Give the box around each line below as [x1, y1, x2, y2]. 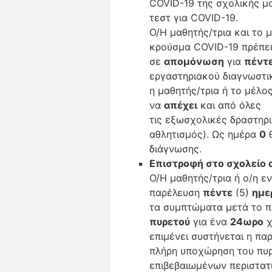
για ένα [190, 216, 230, 228]
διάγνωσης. [149, 143, 202, 155]
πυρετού [149, 216, 190, 228]
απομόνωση [164, 55, 224, 67]
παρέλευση [149, 186, 203, 199]
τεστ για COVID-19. [149, 12, 238, 24]
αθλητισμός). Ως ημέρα [149, 128, 259, 140]
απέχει [164, 99, 197, 111]
